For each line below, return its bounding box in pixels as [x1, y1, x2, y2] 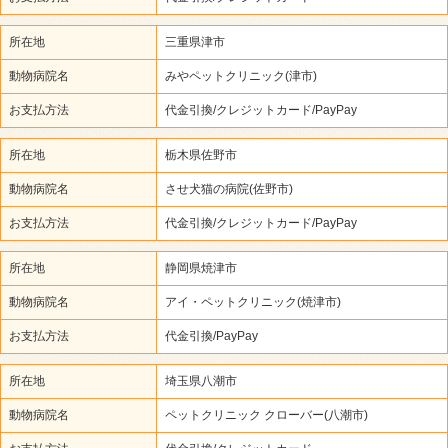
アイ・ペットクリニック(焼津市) [165, 295, 341, 309]
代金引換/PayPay [165, 329, 258, 343]
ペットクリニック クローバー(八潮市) [165, 408, 368, 422]
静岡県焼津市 [165, 261, 237, 275]
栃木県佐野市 [165, 148, 237, 162]
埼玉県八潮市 [165, 374, 237, 388]
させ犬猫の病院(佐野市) [165, 182, 293, 196]
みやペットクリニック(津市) [165, 69, 317, 83]
